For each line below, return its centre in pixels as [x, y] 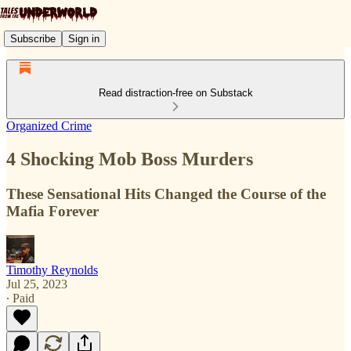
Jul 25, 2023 [37, 284]
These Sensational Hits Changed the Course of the [166, 194]
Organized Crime [49, 126]
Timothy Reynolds [52, 270]
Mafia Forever [52, 211]
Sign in [84, 38]
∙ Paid [20, 298]
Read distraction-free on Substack [175, 93]
